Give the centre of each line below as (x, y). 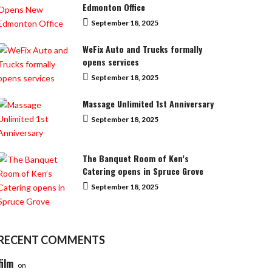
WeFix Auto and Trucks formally (142, 49)
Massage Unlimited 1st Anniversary (148, 103)
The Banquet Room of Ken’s (136, 158)
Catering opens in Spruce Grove (143, 171)
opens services (111, 61)
